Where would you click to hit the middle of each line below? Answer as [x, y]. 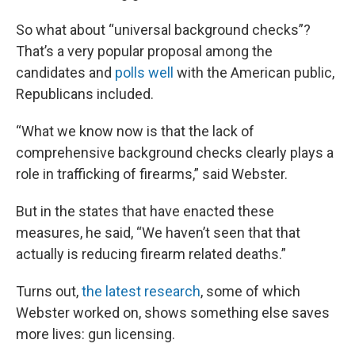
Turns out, [49, 292]
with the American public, [254, 73]
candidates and [65, 73]
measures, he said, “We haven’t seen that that [158, 233]
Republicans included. [85, 94]
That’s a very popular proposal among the [144, 52]
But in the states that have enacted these [145, 212]
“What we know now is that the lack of [135, 132]
